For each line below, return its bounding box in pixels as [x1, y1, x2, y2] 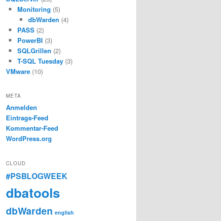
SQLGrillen [17, 45, 51, 55]
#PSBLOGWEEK [6, 170, 67, 182]
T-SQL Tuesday [17, 56, 63, 66]
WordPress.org [6, 134, 52, 144]
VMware [6, 66, 30, 76]
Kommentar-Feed [6, 123, 58, 133]
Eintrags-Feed [6, 113, 48, 123]
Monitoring [17, 4, 51, 14]
